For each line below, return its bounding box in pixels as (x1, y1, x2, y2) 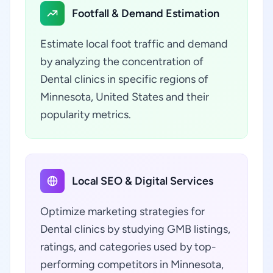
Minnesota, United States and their (40, 90, 209, 104)
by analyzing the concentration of (40, 55, 204, 68)
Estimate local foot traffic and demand (40, 37, 228, 51)
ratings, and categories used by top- (40, 240, 216, 253)
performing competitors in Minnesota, (40, 258, 224, 271)
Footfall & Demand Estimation (72, 7, 219, 20)
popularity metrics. (40, 108, 131, 121)
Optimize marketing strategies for (40, 205, 205, 218)
